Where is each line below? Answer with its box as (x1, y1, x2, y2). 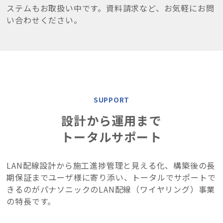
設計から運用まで (61, 111, 162, 129)
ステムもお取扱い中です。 (6, 1, 107, 14)
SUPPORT (94, 95, 129, 105)
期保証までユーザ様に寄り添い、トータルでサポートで (6, 171, 216, 184)
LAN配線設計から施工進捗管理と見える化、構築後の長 (6, 159, 216, 172)
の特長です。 (6, 195, 56, 208)
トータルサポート (61, 128, 162, 146)
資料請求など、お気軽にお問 (106, 1, 215, 14)
